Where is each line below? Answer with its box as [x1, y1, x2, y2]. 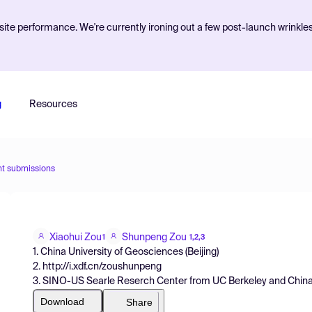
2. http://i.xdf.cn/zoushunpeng [33, 261, 162, 272]
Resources [29, 100, 77, 109]
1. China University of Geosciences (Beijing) [33, 247, 219, 257]
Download [40, 295, 84, 307]
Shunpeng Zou [122, 232, 187, 242]
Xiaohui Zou [49, 232, 102, 242]
